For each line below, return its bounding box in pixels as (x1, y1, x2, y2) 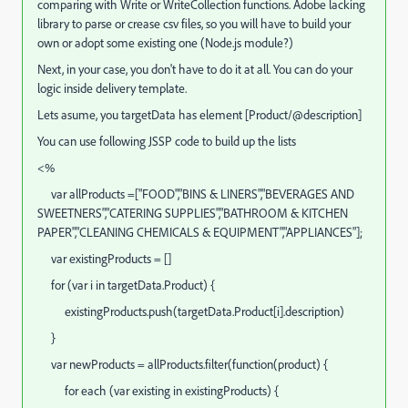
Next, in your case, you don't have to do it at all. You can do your (37, 61, 352, 77)
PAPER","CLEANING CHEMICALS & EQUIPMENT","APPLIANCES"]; (37, 224, 362, 240)
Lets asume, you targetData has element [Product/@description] (37, 107, 362, 123)
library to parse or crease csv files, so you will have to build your (37, 15, 351, 32)
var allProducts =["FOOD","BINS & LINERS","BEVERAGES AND (37, 186, 354, 202)
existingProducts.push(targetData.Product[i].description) (37, 303, 344, 320)
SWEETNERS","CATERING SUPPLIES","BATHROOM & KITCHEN (37, 205, 348, 221)
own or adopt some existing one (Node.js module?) (37, 35, 293, 51)
